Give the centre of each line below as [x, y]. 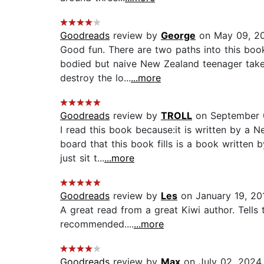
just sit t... [82, 158]
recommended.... [97, 224]
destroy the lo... [95, 78]
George [178, 36]
